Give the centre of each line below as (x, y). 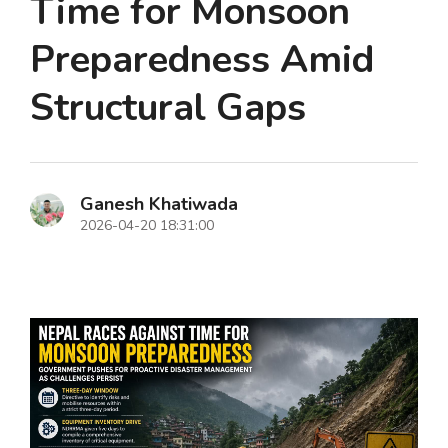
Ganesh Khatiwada (159, 204)
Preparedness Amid (202, 60)
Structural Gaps (168, 108)
